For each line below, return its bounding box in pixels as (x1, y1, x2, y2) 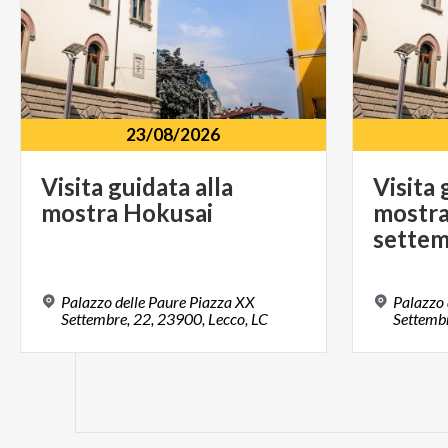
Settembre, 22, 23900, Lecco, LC (61, 309, 268, 329)
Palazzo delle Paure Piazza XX (61, 292, 255, 312)
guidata (108, 171, 190, 201)
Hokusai (123, 197, 213, 227)
